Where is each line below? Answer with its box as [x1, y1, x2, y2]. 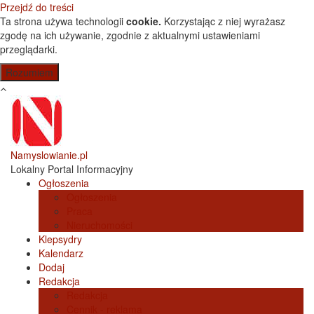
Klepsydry [39, 232, 82, 246]
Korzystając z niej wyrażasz [161, 14, 285, 28]
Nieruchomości [67, 218, 132, 232]
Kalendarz [39, 246, 83, 260]
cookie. [126, 14, 161, 28]
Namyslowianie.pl [11, 148, 88, 162]
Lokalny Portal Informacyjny [11, 162, 133, 176]
